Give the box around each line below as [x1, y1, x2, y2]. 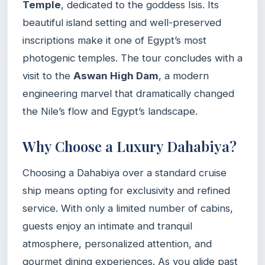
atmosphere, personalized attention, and [22, 237, 212, 250]
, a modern [159, 69, 209, 82]
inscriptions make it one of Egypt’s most [22, 34, 206, 46]
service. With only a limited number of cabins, [22, 202, 233, 214]
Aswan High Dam [73, 69, 159, 82]
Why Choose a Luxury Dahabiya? [22, 136, 237, 156]
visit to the [22, 69, 73, 82]
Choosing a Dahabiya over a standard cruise [22, 166, 227, 179]
